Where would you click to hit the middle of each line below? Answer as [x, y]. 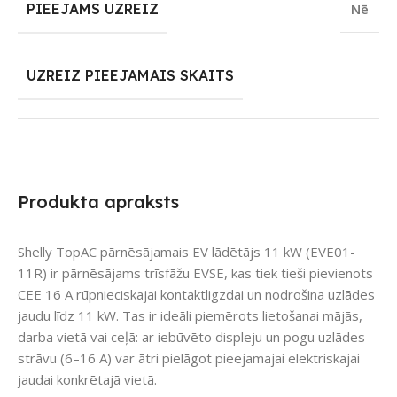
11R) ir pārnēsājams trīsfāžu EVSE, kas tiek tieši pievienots [195, 273]
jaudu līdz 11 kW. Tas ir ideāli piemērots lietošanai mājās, [190, 316]
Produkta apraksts [98, 202]
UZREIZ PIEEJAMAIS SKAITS [130, 76]
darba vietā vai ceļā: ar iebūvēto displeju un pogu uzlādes [191, 337]
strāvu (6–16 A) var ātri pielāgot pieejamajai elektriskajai [189, 358]
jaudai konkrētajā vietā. [87, 380]
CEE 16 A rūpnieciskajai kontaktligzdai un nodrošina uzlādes [196, 295]
